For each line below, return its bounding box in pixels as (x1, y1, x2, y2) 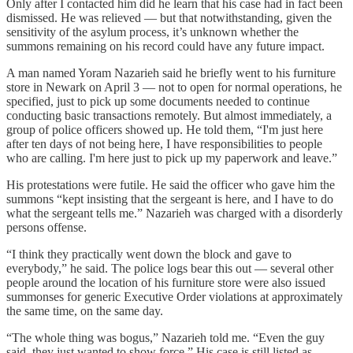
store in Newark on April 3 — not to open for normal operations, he (6, 80, 342, 94)
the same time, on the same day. (6, 303, 163, 318)
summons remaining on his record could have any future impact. (6, 39, 325, 53)
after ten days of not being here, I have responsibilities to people (6, 136, 322, 150)
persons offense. (6, 220, 87, 234)
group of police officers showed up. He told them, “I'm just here (6, 122, 323, 136)
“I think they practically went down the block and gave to (6, 247, 292, 261)
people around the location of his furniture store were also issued (6, 275, 325, 289)
